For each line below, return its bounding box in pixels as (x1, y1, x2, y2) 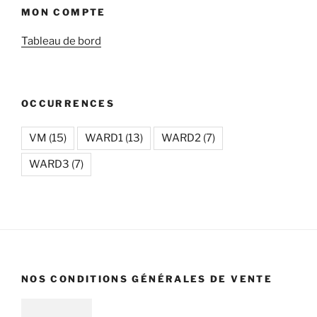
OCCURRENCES (21, 98, 115, 110)
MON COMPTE (21, 6, 106, 18)
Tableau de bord (21, 34, 101, 47)
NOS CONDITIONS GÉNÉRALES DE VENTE (21, 272, 272, 284)
